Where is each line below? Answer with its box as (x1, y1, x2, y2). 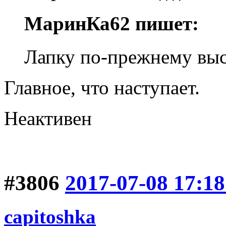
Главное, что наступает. (4, 77, 200, 99)
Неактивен (4, 107, 92, 130)
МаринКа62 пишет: (24, 13, 199, 35)
